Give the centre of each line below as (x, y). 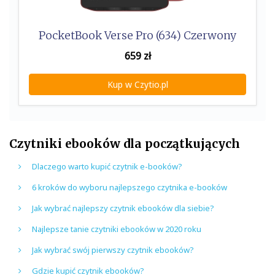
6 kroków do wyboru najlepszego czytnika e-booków (130, 188)
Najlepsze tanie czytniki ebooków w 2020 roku (117, 229)
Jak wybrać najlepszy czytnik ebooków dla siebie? (123, 208)
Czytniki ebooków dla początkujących (125, 144)
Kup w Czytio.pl (137, 85)
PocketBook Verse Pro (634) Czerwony (137, 36)
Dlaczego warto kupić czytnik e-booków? (107, 167)
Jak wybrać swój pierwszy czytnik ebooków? (113, 250)
